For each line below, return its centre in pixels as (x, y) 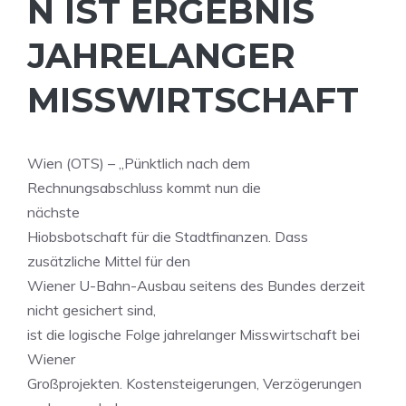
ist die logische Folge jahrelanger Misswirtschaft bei (193, 334)
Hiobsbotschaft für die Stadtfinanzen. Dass (168, 237)
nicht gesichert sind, (92, 310)
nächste (53, 212)
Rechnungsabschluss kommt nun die (144, 188)
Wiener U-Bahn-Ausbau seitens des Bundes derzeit (196, 285)
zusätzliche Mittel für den (109, 261)
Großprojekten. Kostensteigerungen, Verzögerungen (194, 383)
